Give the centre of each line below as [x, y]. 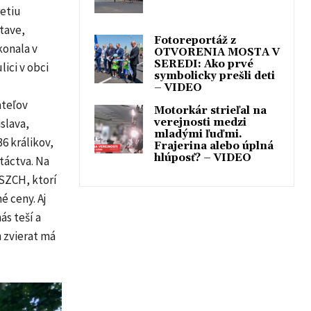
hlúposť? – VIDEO [203, 158]
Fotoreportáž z [195, 41]
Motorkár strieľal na [210, 111]
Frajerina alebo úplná [214, 146]
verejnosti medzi [200, 123]
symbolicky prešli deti [215, 76]
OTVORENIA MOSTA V [217, 52]
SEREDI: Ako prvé [204, 64]
